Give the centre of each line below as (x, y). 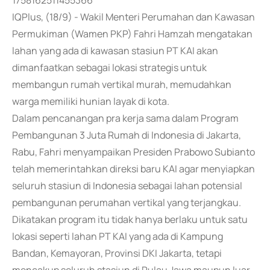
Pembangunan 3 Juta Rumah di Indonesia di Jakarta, (127, 135)
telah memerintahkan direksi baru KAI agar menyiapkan (133, 169)
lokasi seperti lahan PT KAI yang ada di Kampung (118, 236)
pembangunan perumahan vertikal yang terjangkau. (127, 202)
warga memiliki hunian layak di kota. (91, 101)
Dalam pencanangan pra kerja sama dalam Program (125, 118)
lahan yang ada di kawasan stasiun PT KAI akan (115, 51)
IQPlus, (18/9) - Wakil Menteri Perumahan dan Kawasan (133, 17)
